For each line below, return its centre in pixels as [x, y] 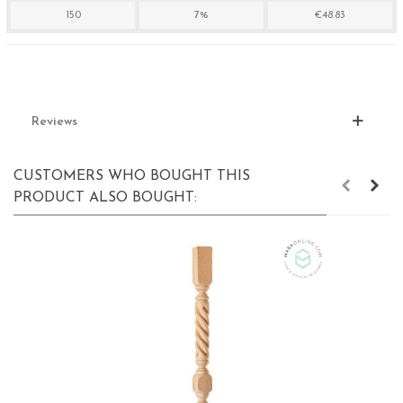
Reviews [54, 122]
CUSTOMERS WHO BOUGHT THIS [132, 177]
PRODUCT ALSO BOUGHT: [105, 198]
